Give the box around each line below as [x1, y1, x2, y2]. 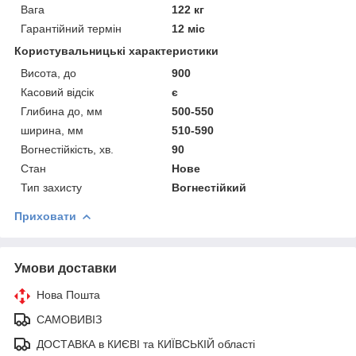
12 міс [172, 21, 206, 35]
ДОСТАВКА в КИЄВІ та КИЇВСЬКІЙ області [37, 337, 255, 350]
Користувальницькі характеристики [14, 44, 219, 57]
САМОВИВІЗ [37, 312, 102, 326]
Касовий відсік [21, 85, 94, 99]
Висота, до [21, 66, 76, 79]
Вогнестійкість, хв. [21, 142, 114, 156]
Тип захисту [21, 180, 82, 194]
